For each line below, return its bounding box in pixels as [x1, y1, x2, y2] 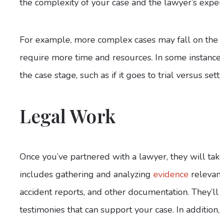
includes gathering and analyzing [20, 168, 153, 180]
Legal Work [20, 103, 120, 128]
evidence [153, 168, 189, 180]
